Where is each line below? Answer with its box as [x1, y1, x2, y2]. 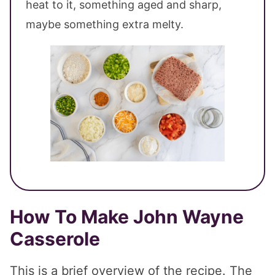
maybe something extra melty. [26, 17, 184, 31]
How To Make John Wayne [10, 206, 244, 228]
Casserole [10, 228, 100, 250]
